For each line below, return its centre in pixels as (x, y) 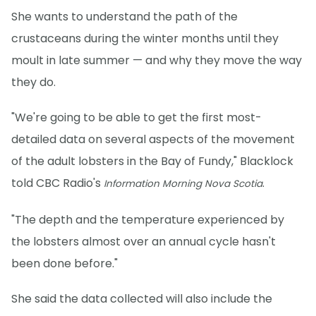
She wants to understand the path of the (124, 17)
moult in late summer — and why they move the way (157, 61)
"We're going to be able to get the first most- (136, 118)
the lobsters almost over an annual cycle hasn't (144, 241)
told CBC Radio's (57, 183)
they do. (34, 83)
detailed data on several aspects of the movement (153, 140)
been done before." (65, 263)
